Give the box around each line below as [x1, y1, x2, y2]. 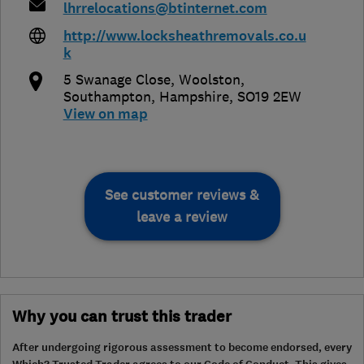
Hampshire [158, 88, 229, 106]
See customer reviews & [105, 186, 259, 205]
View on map [63, 105, 148, 124]
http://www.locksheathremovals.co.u [63, 27, 306, 46]
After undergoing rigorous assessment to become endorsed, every [12, 340, 352, 356]
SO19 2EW [236, 88, 301, 106]
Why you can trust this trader [12, 306, 232, 328]
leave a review [136, 208, 227, 227]
